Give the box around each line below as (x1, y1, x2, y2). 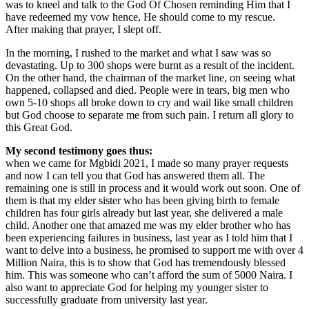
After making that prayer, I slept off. (6, 23, 161, 35)
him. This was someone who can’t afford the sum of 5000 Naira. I (6, 268, 292, 281)
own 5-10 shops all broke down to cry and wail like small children (6, 96, 293, 108)
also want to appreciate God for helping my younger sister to (6, 281, 268, 293)
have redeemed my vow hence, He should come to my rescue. (6, 10, 275, 23)
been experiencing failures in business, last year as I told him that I (6, 231, 292, 243)
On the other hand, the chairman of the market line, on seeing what (6, 71, 295, 83)
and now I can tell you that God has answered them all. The (6, 169, 265, 181)
